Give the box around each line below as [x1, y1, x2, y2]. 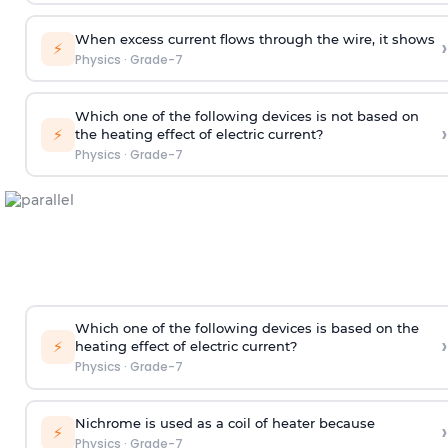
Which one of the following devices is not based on [74, 107, 419, 124]
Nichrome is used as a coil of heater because [74, 415, 375, 432]
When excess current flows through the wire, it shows [74, 30, 435, 47]
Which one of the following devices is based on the [74, 320, 419, 337]
